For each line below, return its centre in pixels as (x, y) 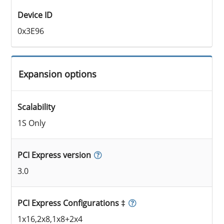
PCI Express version (54, 155)
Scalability (36, 107)
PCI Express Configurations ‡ (72, 203)
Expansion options (58, 74)
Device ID (35, 15)
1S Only (32, 123)
